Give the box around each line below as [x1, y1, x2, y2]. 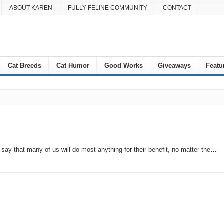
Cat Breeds [7, 62, 41, 69]
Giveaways [157, 62, 191, 69]
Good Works [104, 62, 143, 69]
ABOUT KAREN [9, 4, 52, 11]
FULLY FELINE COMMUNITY [67, 4, 147, 11]
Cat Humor [56, 62, 89, 69]
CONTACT [162, 4, 191, 11]
